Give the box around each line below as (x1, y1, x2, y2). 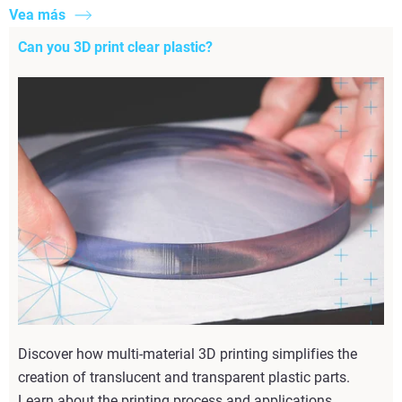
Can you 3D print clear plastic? (18, 38, 213, 56)
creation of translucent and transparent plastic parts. (18, 368, 350, 386)
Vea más (9, 5, 66, 23)
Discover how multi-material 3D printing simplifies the (18, 345, 357, 363)
